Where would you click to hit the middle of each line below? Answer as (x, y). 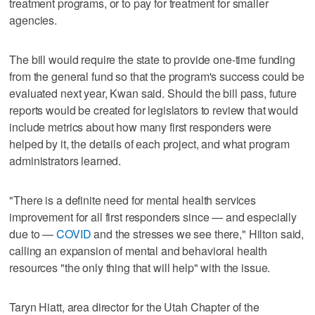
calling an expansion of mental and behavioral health (139, 250)
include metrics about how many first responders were (141, 127)
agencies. (33, 20)
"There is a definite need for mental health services (133, 200)
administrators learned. (65, 160)
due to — (33, 233)
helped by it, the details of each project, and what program (150, 143)
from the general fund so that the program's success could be (157, 76)
